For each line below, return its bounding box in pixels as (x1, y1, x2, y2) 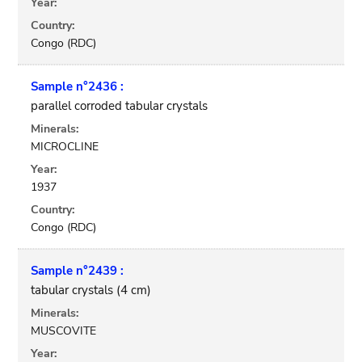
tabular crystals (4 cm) (31, 282, 152, 298)
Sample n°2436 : (31, 78, 124, 95)
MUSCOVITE (31, 323, 97, 339)
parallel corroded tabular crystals (31, 98, 208, 114)
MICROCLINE (31, 139, 99, 154)
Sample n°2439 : (31, 263, 124, 279)
